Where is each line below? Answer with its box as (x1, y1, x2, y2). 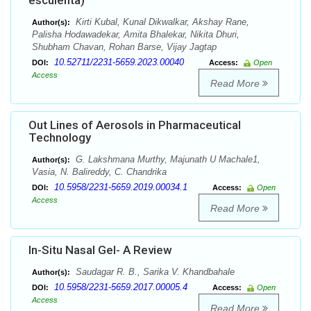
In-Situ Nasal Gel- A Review (28, 243, 172, 258)
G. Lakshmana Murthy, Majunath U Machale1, (73, 154, 260, 165)
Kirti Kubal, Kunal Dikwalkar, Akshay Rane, (73, 17, 249, 28)
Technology (28, 131, 91, 145)
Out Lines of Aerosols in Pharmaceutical (28, 118, 241, 133)
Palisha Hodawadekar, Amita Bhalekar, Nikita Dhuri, (32, 29, 239, 40)
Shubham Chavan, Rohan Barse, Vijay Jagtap (32, 42, 217, 53)
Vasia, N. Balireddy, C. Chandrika (32, 167, 167, 178)
